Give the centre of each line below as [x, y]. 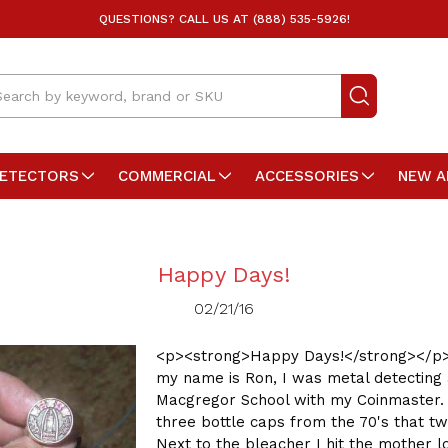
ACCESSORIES [307, 176]
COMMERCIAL [167, 176]
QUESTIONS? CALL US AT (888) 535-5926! [224, 19]
